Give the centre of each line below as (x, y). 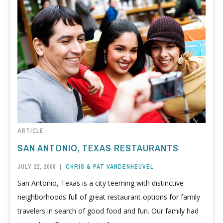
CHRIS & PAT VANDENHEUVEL (110, 167)
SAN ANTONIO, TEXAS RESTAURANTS (98, 148)
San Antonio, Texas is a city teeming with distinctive (101, 183)
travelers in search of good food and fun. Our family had (108, 211)
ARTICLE (30, 131)
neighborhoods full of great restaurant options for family (109, 197)
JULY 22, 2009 (37, 167)
